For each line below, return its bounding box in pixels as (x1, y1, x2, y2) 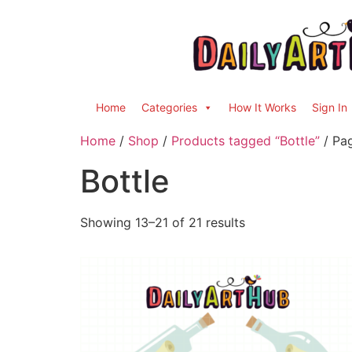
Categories (141, 101, 197, 114)
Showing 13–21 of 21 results (80, 214, 245, 230)
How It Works (229, 101, 296, 114)
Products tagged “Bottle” (171, 133, 320, 148)
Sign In (312, 101, 347, 114)
